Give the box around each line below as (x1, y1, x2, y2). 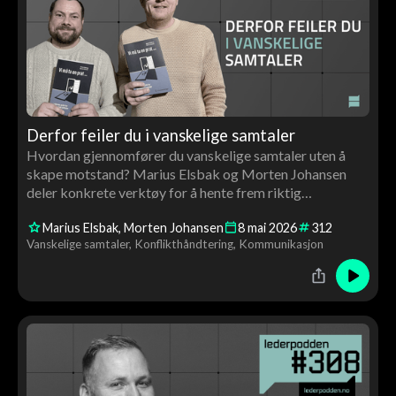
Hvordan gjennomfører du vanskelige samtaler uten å (26, 146, 346, 164)
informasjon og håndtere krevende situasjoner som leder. (26, 202, 366, 219)
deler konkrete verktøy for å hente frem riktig (26, 183, 301, 201)
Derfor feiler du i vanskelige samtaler (26, 125, 295, 145)
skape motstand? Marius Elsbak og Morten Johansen (26, 164, 346, 182)
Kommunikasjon (238, 237, 324, 252)
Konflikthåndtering (133, 237, 233, 252)
